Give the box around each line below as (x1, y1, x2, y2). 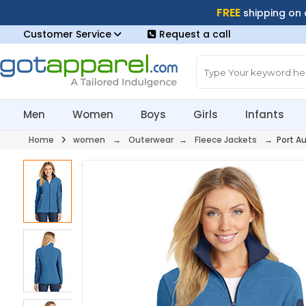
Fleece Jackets (194, 134, 257, 145)
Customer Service (23, 27, 114, 41)
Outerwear (128, 134, 173, 145)
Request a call (158, 27, 231, 41)
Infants (245, 107, 285, 122)
